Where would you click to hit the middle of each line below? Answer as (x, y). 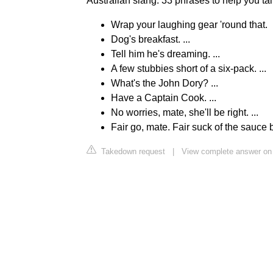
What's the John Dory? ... (165, 83)
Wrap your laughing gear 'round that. (189, 24)
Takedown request (132, 151)
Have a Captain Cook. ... (164, 97)
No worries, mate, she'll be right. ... (185, 112)
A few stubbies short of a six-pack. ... (189, 68)
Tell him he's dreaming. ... (165, 54)
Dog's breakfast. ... (151, 39)
